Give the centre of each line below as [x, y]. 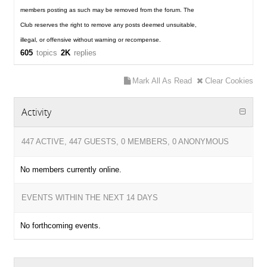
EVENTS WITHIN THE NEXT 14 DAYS [90, 198]
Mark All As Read [162, 81]
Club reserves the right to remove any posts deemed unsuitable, [109, 25]
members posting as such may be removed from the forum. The [108, 10]
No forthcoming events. [61, 226]
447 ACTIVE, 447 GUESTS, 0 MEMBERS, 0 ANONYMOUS [125, 142]
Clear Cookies [229, 81]
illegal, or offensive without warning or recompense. [91, 40]
